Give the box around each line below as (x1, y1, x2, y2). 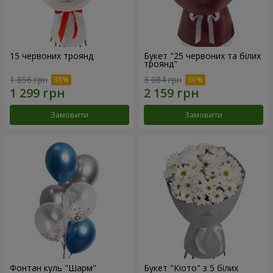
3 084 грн (144, 73, 182, 85)
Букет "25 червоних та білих (144, 50, 261, 62)
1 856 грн (10, 73, 48, 85)
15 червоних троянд (10, 50, 93, 62)
